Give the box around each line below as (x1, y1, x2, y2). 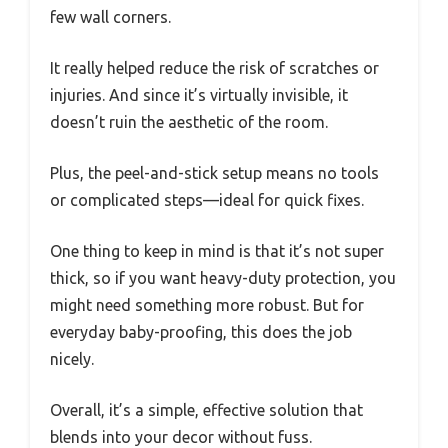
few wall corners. (50, 8, 171, 27)
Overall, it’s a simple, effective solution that (50, 401, 363, 420)
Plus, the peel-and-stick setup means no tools (50, 164, 379, 183)
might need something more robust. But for (50, 296, 364, 315)
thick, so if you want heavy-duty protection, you (50, 269, 396, 288)
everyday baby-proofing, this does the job (50, 323, 352, 342)
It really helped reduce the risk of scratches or (50, 59, 379, 78)
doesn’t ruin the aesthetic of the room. (50, 113, 328, 132)
